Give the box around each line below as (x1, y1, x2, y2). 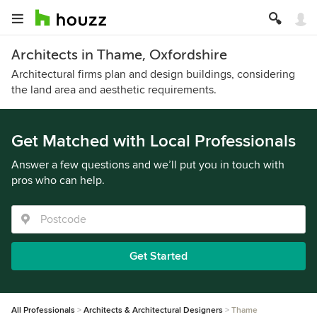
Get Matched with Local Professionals (11, 131, 296, 151)
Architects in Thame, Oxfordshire (11, 47, 227, 63)
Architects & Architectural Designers (83, 305, 223, 316)
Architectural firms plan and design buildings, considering (11, 67, 295, 81)
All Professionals (11, 305, 75, 316)
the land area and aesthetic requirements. (11, 83, 217, 97)
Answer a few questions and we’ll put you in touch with (11, 158, 284, 172)
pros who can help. (11, 173, 105, 188)
